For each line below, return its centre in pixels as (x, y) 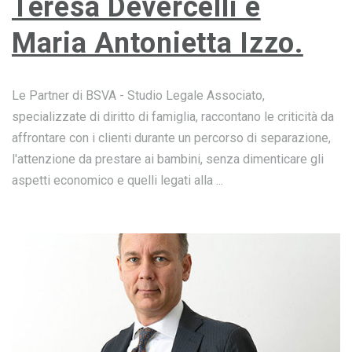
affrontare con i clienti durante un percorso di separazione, (171, 138)
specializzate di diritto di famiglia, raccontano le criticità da (173, 117)
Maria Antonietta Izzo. (158, 43)
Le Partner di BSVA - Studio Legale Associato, (138, 95)
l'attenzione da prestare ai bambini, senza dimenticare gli (168, 159)
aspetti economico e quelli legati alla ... (117, 180)
